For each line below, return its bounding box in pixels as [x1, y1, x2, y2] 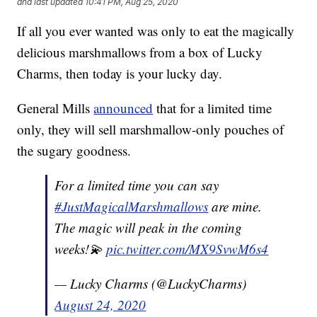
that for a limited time [153, 99, 272, 117]
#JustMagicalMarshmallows [54, 197, 209, 216]
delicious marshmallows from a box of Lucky [17, 43, 263, 62]
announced [93, 99, 154, 117]
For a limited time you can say [54, 176, 219, 195]
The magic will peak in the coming [54, 219, 243, 237]
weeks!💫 [54, 240, 107, 258]
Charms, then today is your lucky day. [17, 64, 223, 83]
